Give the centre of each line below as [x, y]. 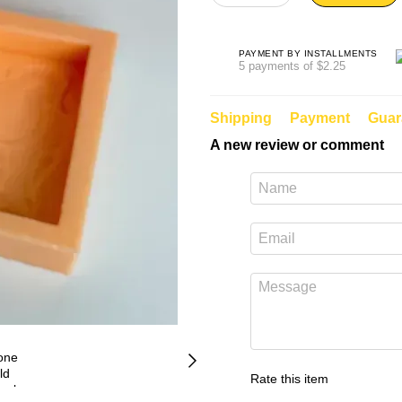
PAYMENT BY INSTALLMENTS [308, 53]
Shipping [241, 118]
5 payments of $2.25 [292, 66]
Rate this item [289, 379]
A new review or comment [297, 145]
